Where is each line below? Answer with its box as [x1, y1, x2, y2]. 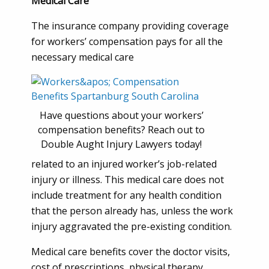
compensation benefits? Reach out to [38, 123, 205, 136]
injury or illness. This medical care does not [31, 173, 224, 186]
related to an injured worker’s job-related [31, 157, 217, 171]
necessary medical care [31, 50, 134, 64]
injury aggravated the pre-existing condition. [31, 220, 232, 233]
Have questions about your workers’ [39, 109, 204, 122]
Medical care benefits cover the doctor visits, [31, 245, 230, 258]
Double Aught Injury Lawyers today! [41, 138, 202, 151]
